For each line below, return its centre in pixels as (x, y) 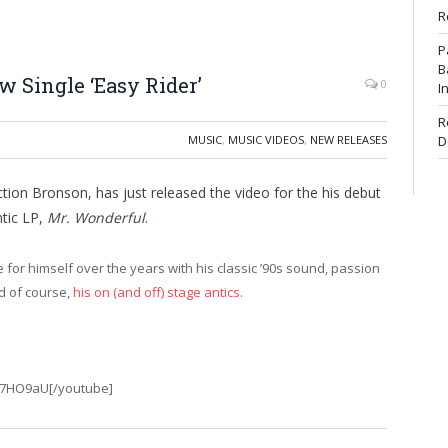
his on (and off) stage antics (156, 291)
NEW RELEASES (348, 139)
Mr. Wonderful (96, 217)
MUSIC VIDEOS (266, 139)
